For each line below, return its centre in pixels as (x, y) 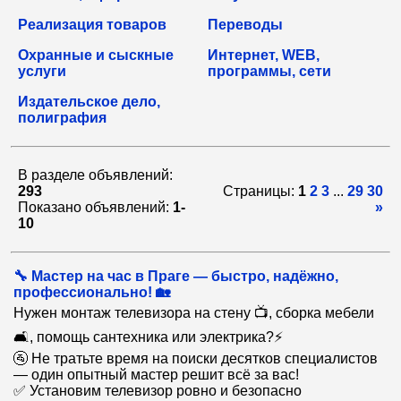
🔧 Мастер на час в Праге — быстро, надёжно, (176, 276)
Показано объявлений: (95, 207)
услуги (42, 71)
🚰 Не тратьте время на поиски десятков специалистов (196, 358)
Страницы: (260, 191)
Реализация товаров (92, 25)
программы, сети (269, 71)
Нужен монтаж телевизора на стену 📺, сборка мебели (194, 313)
